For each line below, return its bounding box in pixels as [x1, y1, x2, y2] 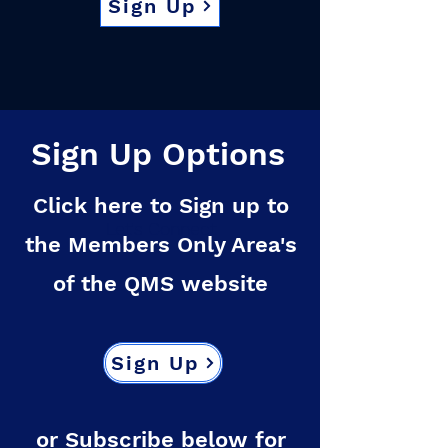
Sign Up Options [31, 135, 285, 173]
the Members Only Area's [24, 232, 297, 257]
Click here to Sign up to [32, 193, 289, 218]
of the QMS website [53, 271, 268, 296]
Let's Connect [106, 218, 216, 239]
